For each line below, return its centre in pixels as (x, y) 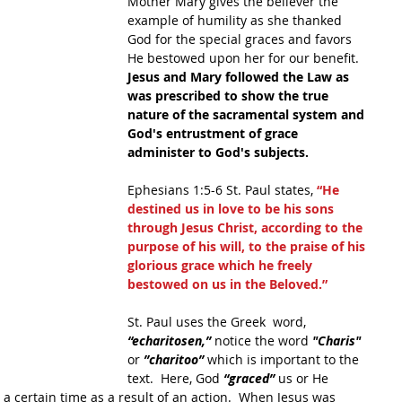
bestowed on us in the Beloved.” (229, 284)
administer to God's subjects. (222, 152)
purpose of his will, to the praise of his (248, 246)
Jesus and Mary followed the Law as (240, 77)
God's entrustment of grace (214, 133)
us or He (303, 378)
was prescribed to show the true (230, 96)
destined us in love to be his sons (232, 209)
